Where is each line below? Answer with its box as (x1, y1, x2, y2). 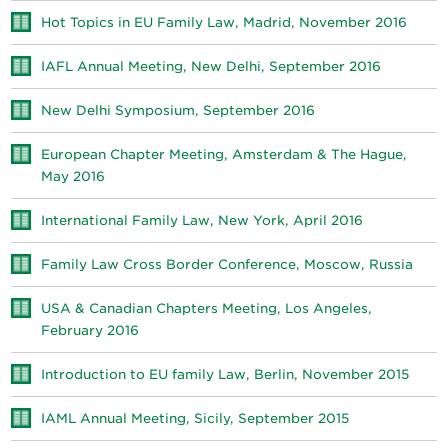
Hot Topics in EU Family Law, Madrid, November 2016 (41, 15, 408, 30)
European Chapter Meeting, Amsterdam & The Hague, (41, 147, 408, 162)
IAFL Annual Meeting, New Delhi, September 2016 (41, 59, 382, 74)
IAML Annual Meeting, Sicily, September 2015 (41, 411, 350, 426)
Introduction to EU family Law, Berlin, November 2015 (41, 367, 410, 382)
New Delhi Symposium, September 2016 (41, 103, 316, 118)
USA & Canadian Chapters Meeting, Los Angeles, (41, 301, 373, 316)
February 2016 (41, 323, 140, 338)
